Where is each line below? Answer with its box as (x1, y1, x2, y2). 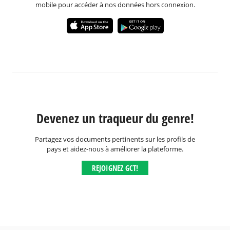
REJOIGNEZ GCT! (92, 162, 138, 173)
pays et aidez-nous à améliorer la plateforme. (47, 144, 183, 154)
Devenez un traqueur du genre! (36, 109, 194, 127)
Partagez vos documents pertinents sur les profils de (35, 134, 195, 144)
